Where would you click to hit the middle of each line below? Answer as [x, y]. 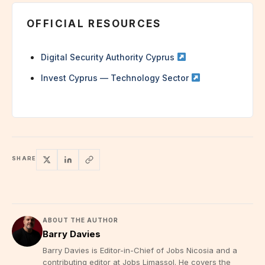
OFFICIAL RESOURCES [94, 23]
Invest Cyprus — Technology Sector [116, 77]
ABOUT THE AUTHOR [80, 220]
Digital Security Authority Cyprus [109, 57]
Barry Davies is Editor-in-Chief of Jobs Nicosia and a [140, 250]
